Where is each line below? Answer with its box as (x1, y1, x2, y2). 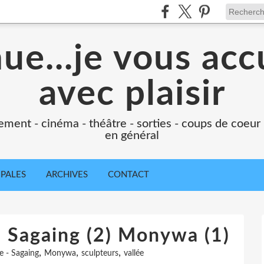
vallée (124, 249, 144, 258)
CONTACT (108, 170, 149, 179)
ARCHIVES (46, 170, 88, 179)
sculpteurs (81, 249, 118, 258)
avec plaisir (38, 77, 226, 112)
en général (105, 130, 159, 141)
